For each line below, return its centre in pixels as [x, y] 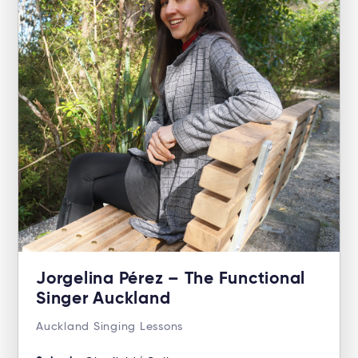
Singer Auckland [103, 300]
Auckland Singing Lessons [109, 327]
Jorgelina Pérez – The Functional [171, 280]
